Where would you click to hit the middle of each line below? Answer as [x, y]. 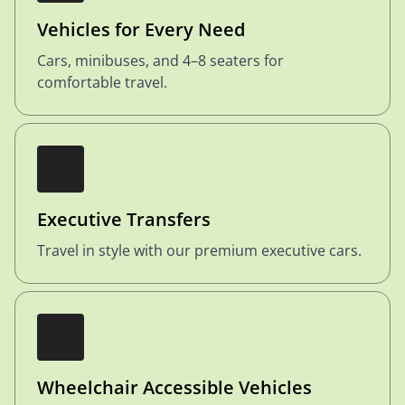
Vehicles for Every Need [141, 29]
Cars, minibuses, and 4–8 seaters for [160, 61]
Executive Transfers [124, 219]
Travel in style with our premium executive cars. [199, 250]
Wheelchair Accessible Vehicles [174, 387]
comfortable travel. [102, 82]
